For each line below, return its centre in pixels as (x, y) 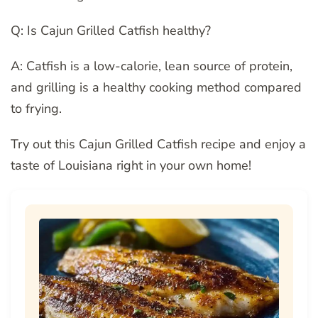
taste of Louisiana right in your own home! (131, 166)
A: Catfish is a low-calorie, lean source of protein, (152, 66)
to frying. (36, 109)
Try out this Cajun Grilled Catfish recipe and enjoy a (158, 144)
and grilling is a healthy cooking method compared (156, 88)
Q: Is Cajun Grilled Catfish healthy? (111, 31)
